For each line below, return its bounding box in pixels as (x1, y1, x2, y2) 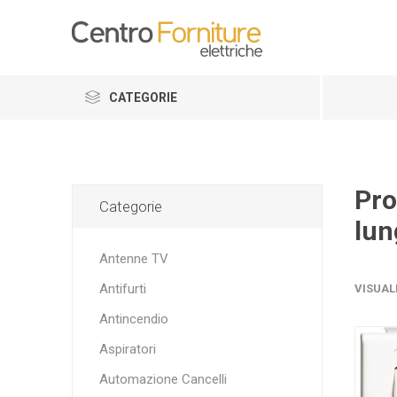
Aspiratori (98, 341, 156, 357)
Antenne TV (98, 251, 168, 267)
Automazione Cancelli (98, 371, 227, 387)
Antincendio (98, 311, 168, 327)
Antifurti (98, 281, 146, 297)
